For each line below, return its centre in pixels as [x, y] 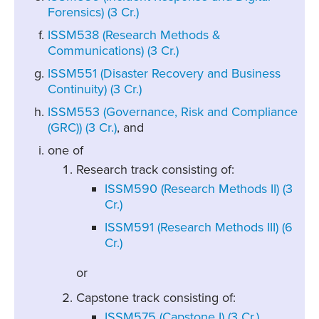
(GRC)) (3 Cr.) [82, 128]
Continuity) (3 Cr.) [94, 89]
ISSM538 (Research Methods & [134, 35]
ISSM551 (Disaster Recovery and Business [164, 74]
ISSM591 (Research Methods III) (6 [198, 228]
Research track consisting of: [155, 170]
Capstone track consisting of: [156, 298]
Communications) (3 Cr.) [113, 51]
